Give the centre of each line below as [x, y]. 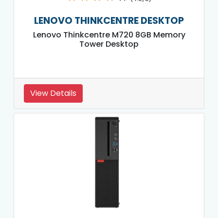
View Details [53, 93]
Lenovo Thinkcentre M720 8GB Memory [109, 35]
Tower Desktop [109, 44]
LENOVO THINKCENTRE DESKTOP [109, 20]
